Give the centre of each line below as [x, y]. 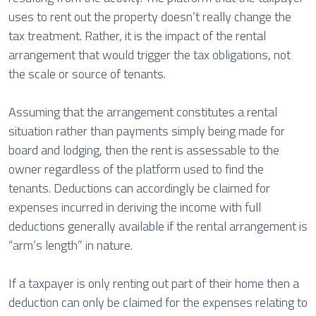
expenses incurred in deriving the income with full [135, 207]
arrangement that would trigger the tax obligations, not [150, 55]
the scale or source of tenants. [89, 74]
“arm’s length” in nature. [73, 245]
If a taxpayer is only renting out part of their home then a [154, 283]
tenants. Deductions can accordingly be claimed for [139, 188]
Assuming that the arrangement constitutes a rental [143, 112]
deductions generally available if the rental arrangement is [158, 226]
